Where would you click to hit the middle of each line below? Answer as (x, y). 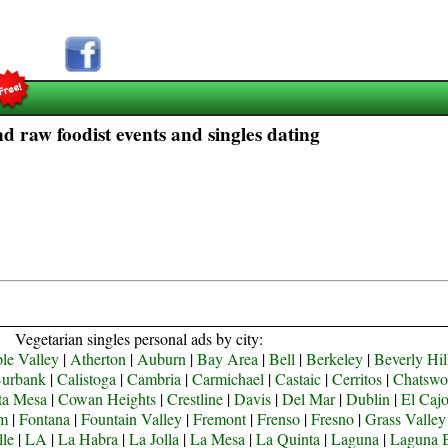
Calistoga (86, 378)
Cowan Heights (107, 398)
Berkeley (335, 358)
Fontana (44, 418)
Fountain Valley (131, 418)
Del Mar (309, 398)
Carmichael (227, 378)
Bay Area (228, 358)
